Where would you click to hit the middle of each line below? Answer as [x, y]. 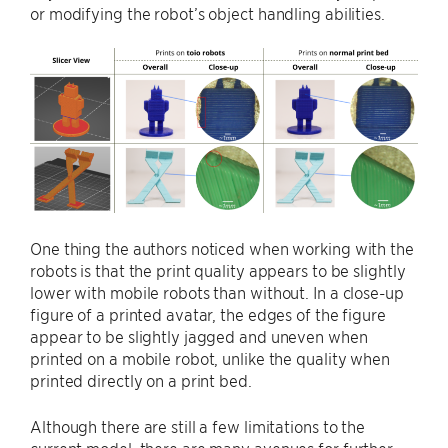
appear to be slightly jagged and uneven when [199, 335]
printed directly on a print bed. [141, 379]
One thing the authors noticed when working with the [222, 247]
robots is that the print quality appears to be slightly [218, 269]
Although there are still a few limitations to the [198, 425]
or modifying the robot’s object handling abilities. [207, 13]
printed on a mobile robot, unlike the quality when [210, 357]
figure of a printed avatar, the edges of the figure [208, 313]
